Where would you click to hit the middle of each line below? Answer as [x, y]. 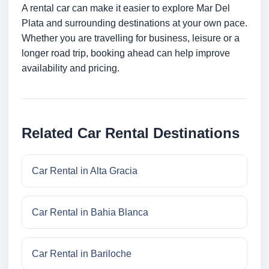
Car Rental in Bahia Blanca [90, 213]
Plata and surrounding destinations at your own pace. [134, 23]
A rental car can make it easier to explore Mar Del [126, 8]
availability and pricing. [71, 68]
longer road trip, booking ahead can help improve [126, 53]
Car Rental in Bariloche [82, 254]
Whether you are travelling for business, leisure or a [131, 38]
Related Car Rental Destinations [131, 133]
